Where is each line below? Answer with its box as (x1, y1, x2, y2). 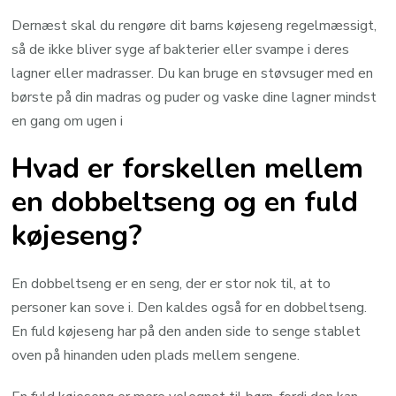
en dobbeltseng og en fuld (11, 183, 359, 222)
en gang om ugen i (11, 110, 124, 131)
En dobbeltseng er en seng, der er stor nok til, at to (11, 273, 331, 293)
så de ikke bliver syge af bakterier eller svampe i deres (11, 39, 350, 59)
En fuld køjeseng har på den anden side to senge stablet (11, 321, 362, 341)
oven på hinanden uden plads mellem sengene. (11, 345, 301, 365)
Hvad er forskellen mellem (11, 149, 364, 188)
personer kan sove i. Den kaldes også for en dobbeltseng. (11, 297, 368, 317)
